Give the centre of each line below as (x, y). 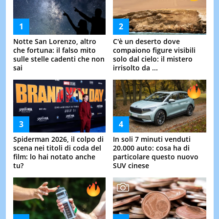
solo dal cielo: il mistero (153, 59)
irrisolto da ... (135, 68)
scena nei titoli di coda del (57, 148)
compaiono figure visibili (154, 50)
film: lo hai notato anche (54, 157)
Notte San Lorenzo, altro (55, 42)
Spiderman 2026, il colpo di (58, 139)
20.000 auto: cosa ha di (151, 148)
